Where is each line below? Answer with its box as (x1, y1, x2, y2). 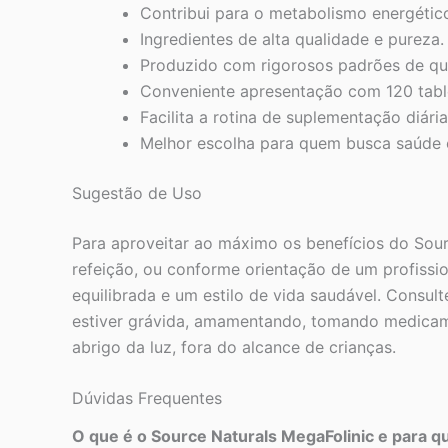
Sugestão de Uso (72, 182, 202, 203)
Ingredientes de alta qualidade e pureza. (140, 28, 444, 49)
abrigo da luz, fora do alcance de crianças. (72, 336, 396, 357)
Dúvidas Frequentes (72, 388, 222, 409)
